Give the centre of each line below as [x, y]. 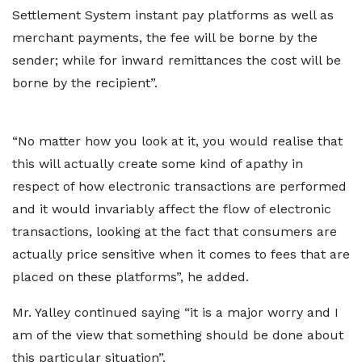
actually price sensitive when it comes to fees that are [181, 254]
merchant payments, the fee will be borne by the [165, 38]
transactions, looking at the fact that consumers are [175, 232]
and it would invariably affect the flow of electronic [172, 209]
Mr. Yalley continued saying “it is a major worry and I [175, 312]
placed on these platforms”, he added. [130, 277]
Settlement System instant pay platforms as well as [173, 15]
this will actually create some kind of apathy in [158, 164]
